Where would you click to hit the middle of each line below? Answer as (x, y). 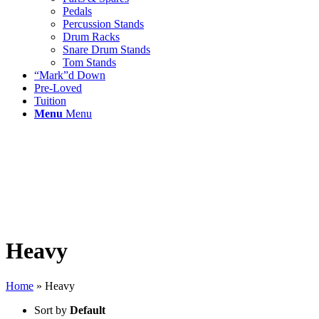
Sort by (52, 310)
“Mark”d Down (70, 75)
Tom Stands (89, 62)
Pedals (77, 11)
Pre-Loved (58, 88)
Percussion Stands (103, 24)
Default (88, 310)
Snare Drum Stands (106, 49)
